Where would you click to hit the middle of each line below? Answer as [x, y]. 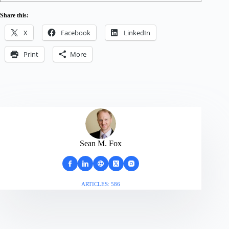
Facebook [76, 32]
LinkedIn [137, 32]
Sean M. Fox [101, 143]
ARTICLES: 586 [101, 184]
